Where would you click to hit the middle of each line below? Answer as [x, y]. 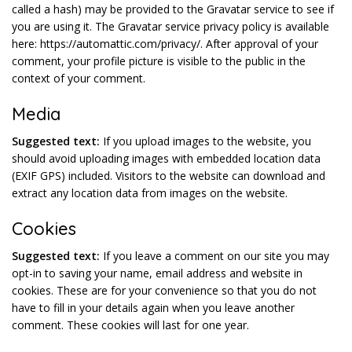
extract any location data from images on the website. [150, 193]
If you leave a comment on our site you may [216, 256]
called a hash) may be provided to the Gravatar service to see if [173, 9]
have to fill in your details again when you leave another [153, 308]
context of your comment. [79, 78]
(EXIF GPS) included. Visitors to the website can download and [169, 176]
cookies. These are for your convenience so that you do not [164, 290]
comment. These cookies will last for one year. [130, 325]
